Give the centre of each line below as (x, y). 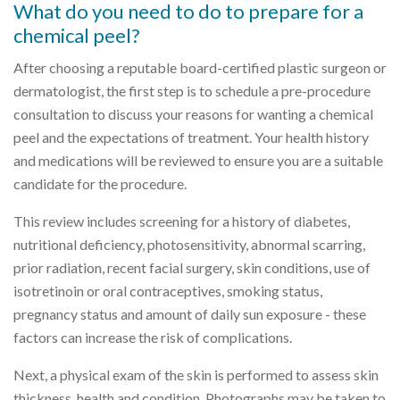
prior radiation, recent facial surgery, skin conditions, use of (192, 267)
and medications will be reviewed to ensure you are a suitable (198, 160)
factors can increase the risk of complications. (153, 337)
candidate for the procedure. (100, 183)
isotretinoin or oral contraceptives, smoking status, (168, 290)
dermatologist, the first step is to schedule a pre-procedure (192, 90)
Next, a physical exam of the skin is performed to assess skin (196, 374)
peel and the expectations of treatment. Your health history (191, 137)
